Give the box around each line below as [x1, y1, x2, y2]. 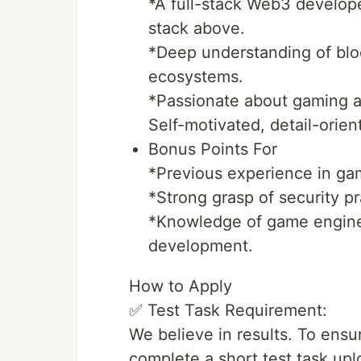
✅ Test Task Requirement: [129, 301, 327, 321]
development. [148, 236, 253, 256]
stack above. [148, 19, 245, 39]
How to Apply [129, 276, 232, 297]
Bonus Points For [148, 139, 277, 160]
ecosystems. [148, 67, 243, 87]
